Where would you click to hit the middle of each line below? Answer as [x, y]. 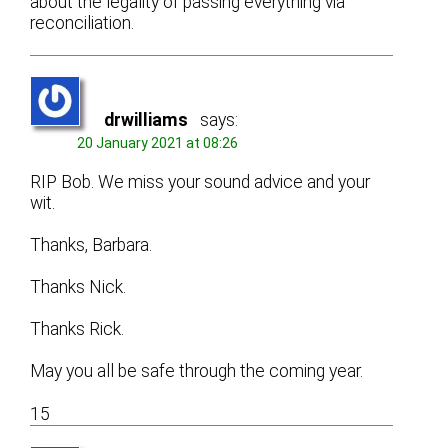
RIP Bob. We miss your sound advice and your [200, 181]
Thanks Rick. [77, 329]
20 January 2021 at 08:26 [158, 143]
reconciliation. [82, 23]
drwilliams [146, 120]
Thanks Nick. [78, 287]
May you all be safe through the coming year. [197, 371]
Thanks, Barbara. [91, 244]
